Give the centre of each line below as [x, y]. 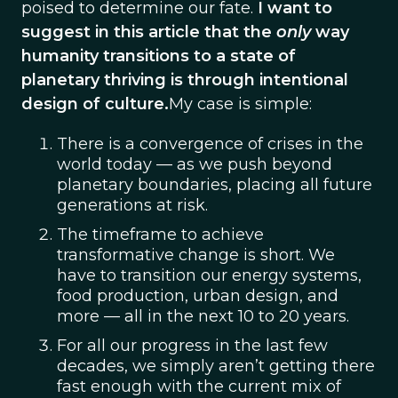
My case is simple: [240, 104]
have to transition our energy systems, [209, 275]
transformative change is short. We [196, 255]
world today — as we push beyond [195, 164]
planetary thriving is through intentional [185, 80]
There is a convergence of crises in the [210, 144]
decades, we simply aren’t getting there [216, 366]
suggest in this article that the [149, 32]
